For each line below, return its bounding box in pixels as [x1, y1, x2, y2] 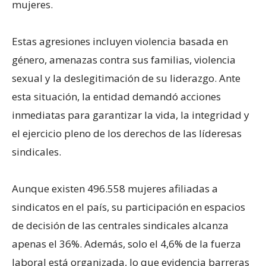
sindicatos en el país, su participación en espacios [12, 199, 245, 214]
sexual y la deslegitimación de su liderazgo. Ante [12, 71, 240, 85]
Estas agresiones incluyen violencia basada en [12, 34, 228, 48]
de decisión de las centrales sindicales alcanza [12, 218, 229, 232]
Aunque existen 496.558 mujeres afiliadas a [12, 181, 218, 195]
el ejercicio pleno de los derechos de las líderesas [12, 126, 242, 140]
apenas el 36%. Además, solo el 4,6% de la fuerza [12, 236, 241, 251]
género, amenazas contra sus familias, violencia [12, 52, 236, 66]
